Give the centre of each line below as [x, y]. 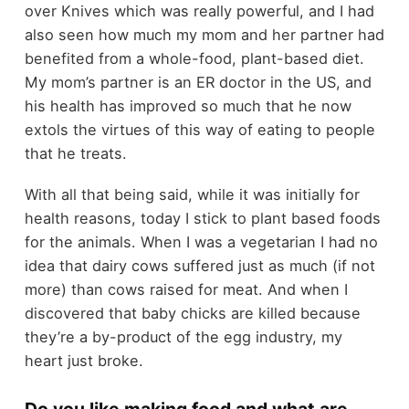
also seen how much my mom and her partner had [204, 35]
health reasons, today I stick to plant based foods [202, 218]
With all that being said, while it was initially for [192, 194]
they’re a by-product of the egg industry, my [183, 336]
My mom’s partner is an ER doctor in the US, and [198, 83]
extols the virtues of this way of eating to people [199, 130]
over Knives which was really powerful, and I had [199, 11]
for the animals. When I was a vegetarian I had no [201, 241]
